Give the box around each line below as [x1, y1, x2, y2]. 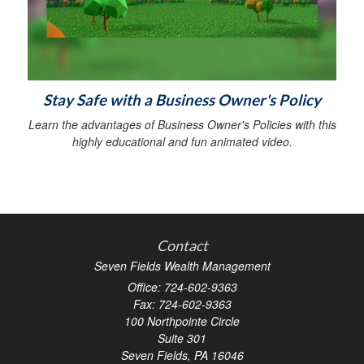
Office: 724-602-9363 [127, 278, 237, 295]
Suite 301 [158, 329, 206, 346]
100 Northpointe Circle [124, 312, 240, 329]
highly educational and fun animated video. [71, 132, 292, 149]
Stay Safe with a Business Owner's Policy [43, 90, 321, 109]
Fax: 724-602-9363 [132, 295, 232, 312]
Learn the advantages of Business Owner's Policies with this [28, 115, 336, 132]
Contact [156, 236, 208, 254]
